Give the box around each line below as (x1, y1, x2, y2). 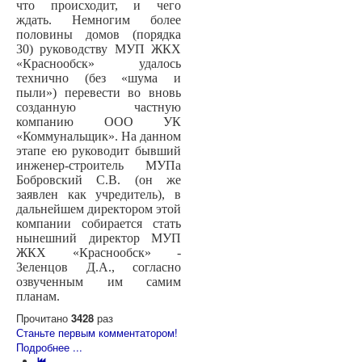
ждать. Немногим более (16, 13, 181, 27)
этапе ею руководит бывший (16, 144, 181, 158)
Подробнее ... (16, 339, 82, 356)
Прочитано (16, 310, 71, 326)
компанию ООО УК (16, 115, 181, 129)
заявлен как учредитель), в (16, 187, 181, 202)
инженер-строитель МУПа (16, 158, 181, 173)
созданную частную (16, 100, 181, 115)
